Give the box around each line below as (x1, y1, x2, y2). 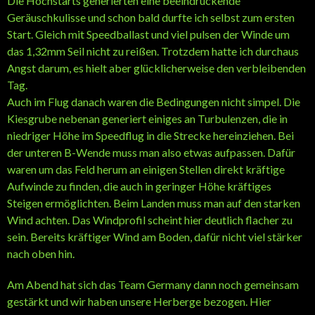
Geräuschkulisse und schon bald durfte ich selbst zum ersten (7, 10, 295, 24)
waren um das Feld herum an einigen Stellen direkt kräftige (7, 162, 285, 176)
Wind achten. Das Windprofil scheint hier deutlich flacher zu (7, 212, 292, 226)
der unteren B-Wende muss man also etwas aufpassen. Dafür (7, 145, 295, 159)
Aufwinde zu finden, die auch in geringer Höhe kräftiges (7, 179, 271, 193)
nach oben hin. (7, 246, 75, 260)
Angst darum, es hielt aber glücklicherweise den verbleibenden (7, 60, 306, 75)
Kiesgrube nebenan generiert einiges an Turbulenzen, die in (7, 111, 288, 125)
